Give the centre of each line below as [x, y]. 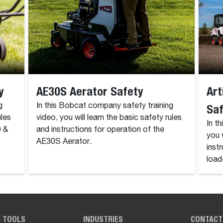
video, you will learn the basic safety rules [109, 118]
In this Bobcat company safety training [105, 106]
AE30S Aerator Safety [90, 91]
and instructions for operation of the [100, 130]
